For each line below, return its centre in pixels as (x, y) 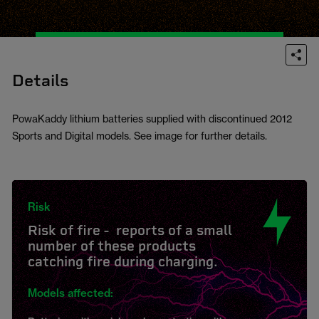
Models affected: (70, 293)
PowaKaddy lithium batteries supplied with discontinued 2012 (152, 119)
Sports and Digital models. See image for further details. (140, 136)
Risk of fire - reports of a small (130, 230)
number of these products (112, 246)
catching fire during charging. (123, 262)
